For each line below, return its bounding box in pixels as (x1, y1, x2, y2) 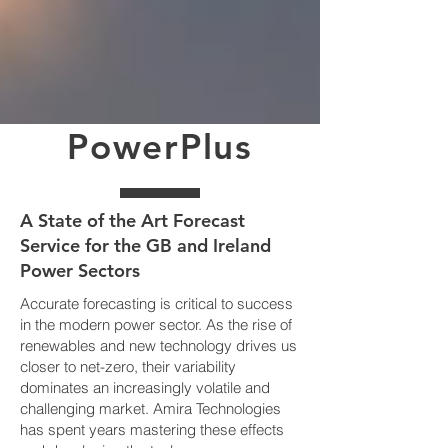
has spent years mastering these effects (20, 420, 284, 439)
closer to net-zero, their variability (20, 357, 236, 376)
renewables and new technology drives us (20, 336, 297, 355)
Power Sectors (20, 259, 140, 282)
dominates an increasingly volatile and (20, 378, 270, 397)
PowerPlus (67, 125, 253, 168)
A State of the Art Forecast (20, 209, 245, 232)
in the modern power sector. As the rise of (20, 315, 292, 334)
